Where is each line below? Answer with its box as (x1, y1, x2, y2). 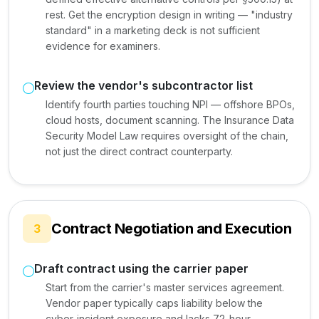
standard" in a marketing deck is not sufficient (46, 23, 260, 36)
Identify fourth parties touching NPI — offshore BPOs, (46, 98, 295, 110)
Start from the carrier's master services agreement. (46, 281, 284, 293)
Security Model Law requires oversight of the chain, (46, 129, 288, 142)
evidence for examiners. (46, 39, 160, 52)
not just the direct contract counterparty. (46, 145, 233, 157)
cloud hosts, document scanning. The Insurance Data (46, 113, 294, 126)
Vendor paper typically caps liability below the (46, 296, 263, 309)
